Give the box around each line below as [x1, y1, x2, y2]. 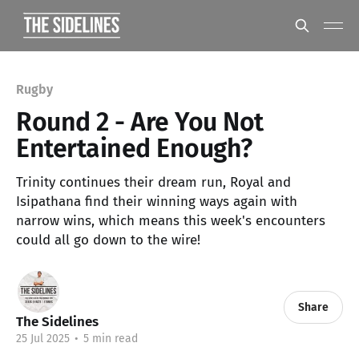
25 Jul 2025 [16, 332, 70, 345]
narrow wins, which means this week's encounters [16, 212, 325, 229]
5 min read [80, 332, 138, 345]
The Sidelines [16, 313, 99, 330]
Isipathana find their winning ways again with [16, 193, 297, 210]
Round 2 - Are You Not [16, 107, 264, 137]
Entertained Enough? [16, 133, 252, 163]
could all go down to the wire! [16, 232, 200, 248]
